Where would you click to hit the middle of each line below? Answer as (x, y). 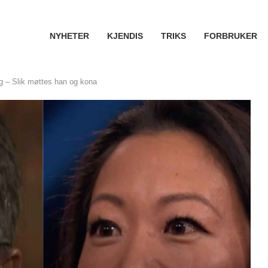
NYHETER (69, 36)
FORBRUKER (230, 36)
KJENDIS (125, 36)
